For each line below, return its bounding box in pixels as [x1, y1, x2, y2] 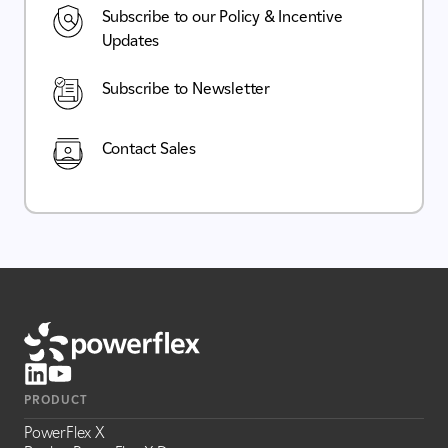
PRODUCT [24, 391, 88, 407]
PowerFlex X [24, 422, 105, 442]
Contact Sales [101, 138, 196, 158]
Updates [101, 30, 160, 50]
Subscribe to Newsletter [101, 78, 270, 98]
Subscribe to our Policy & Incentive [101, 6, 343, 26]
